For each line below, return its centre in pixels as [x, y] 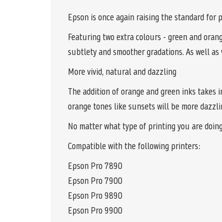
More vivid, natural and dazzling [122, 72]
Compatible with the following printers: [134, 146]
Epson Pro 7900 [95, 181]
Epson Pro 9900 [95, 211]
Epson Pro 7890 [95, 166]
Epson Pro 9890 [95, 196]
